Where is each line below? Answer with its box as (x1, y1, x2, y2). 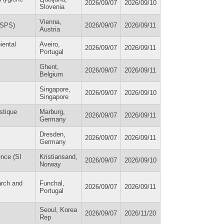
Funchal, (39, 179, 64, 187)
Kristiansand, (39, 152, 77, 160)
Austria (39, 25, 60, 33)
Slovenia (39, 2, 64, 10)
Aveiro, (39, 40, 60, 48)
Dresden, (39, 130, 65, 138)
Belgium (39, 70, 63, 78)
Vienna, (39, 17, 61, 25)
